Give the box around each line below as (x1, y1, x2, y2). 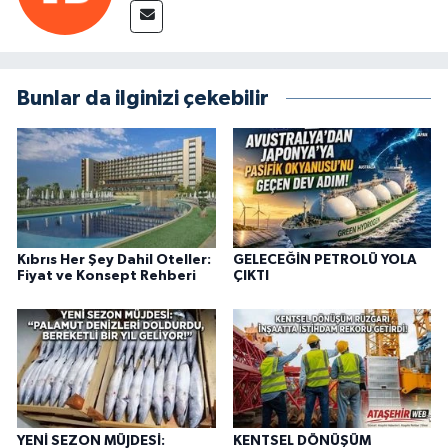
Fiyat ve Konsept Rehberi (17, 268, 196, 283)
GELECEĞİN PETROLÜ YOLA (232, 252, 417, 267)
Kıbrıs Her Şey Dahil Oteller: (17, 252, 211, 267)
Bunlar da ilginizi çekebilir (17, 88, 269, 110)
